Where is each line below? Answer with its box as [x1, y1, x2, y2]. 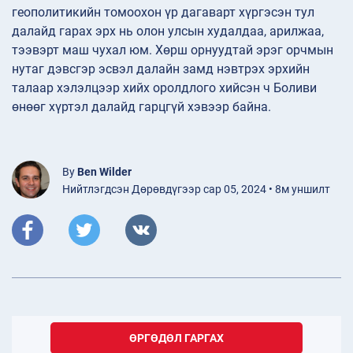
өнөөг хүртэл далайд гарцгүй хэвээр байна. [12, 99, 271, 115]
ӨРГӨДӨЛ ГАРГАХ [129, 332, 224, 345]
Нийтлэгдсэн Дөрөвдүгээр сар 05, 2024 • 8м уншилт [62, 183, 330, 196]
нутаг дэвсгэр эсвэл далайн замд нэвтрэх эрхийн [12, 61, 310, 77]
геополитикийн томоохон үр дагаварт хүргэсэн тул [12, 5, 314, 20]
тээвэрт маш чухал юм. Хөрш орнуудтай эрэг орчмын [12, 43, 333, 58]
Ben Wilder [77, 165, 132, 179]
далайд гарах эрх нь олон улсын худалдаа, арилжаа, [12, 24, 324, 39]
